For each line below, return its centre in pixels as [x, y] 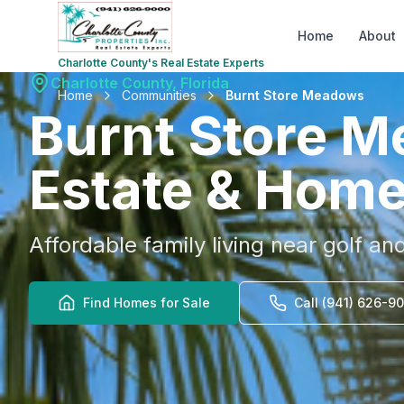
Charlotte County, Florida [140, 83]
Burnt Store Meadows [295, 95]
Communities [159, 95]
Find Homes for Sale [147, 303]
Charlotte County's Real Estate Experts [161, 63]
